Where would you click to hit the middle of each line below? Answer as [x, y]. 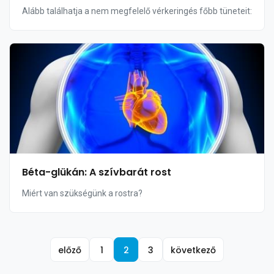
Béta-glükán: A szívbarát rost [97, 172]
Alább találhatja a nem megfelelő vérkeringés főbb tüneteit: [137, 11]
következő [193, 250]
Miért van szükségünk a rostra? [82, 193]
